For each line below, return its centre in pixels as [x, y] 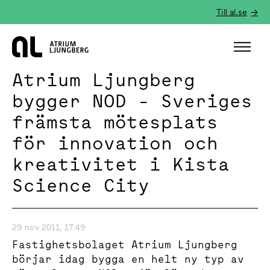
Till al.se [232, 12]
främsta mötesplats [115, 122]
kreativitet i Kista [121, 164]
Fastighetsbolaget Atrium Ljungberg [125, 244]
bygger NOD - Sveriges [132, 101]
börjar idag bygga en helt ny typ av [128, 259]
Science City [81, 185]
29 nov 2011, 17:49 [49, 228]
